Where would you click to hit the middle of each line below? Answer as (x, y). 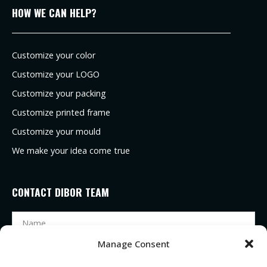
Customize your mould (56, 131)
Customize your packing (59, 93)
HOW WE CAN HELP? (54, 12)
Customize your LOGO (56, 74)
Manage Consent (133, 244)
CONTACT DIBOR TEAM (60, 192)
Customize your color (54, 55)
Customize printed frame (61, 112)
